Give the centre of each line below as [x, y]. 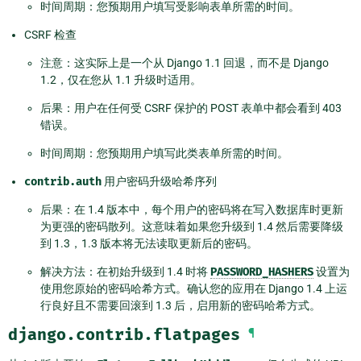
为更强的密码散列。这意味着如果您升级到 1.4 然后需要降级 [192, 226]
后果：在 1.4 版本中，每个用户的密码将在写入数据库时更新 [192, 209]
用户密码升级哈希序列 [159, 181]
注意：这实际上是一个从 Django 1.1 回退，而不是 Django [185, 62]
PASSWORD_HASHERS [262, 272]
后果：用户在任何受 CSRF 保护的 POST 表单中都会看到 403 [191, 108]
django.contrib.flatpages [124, 334]
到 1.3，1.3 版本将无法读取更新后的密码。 [149, 243]
